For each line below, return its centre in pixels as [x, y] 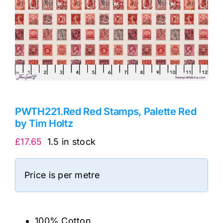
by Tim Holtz [44, 123]
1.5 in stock [71, 141]
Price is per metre [62, 175]
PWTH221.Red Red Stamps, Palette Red [106, 111]
